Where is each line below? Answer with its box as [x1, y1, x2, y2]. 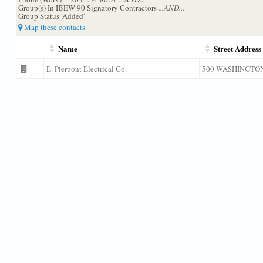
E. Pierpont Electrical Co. [46, 63, 127, 74]
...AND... [158, 2, 184, 13]
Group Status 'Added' [18, 11, 85, 21]
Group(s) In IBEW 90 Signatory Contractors [18, 2, 159, 13]
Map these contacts [22, 22, 85, 32]
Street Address [213, 43, 261, 54]
